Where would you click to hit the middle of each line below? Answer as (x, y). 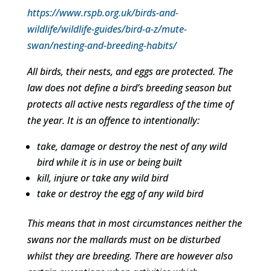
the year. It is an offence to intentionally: (113, 120)
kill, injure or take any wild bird (102, 178)
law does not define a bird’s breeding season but (129, 88)
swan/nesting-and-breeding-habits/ (102, 45)
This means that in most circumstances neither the (134, 223)
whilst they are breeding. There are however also (130, 256)
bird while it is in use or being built (109, 162)
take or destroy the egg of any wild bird (120, 194)
